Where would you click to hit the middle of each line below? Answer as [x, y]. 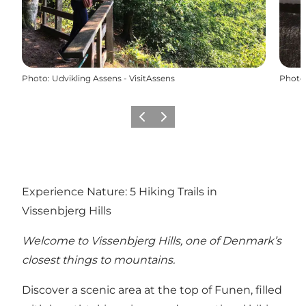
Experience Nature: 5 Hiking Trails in [120, 192]
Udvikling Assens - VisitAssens [113, 78]
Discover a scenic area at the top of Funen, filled [152, 290]
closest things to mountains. [98, 260]
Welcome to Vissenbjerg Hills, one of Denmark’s [152, 241]
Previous [152, 121]
